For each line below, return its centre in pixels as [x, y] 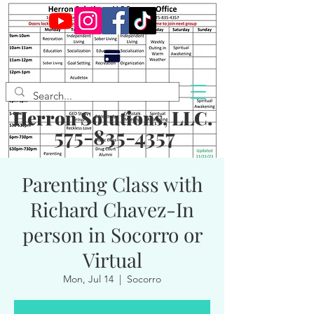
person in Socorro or [112, 234]
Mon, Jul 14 [88, 279]
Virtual [112, 260]
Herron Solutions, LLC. [112, 118]
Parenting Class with [112, 184]
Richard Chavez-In [112, 209]
